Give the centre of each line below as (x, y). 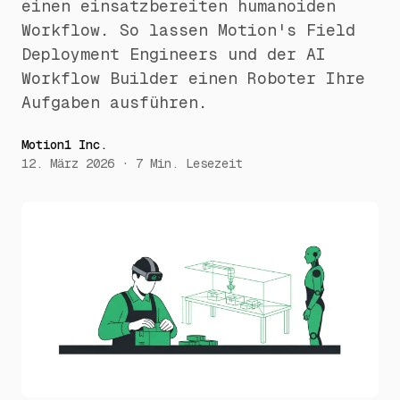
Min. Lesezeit (196, 163)
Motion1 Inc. (64, 145)
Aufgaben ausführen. (115, 102)
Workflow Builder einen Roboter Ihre (193, 78)
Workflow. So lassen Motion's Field (188, 30)
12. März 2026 (68, 163)
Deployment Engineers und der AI (174, 54)
